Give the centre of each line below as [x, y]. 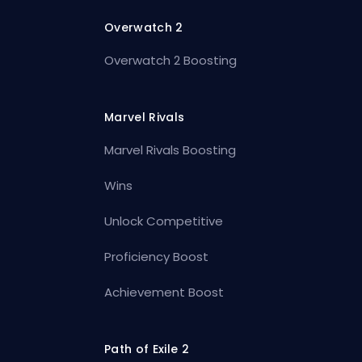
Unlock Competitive [164, 221]
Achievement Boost [164, 292]
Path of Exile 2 [147, 349]
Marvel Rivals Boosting [170, 149]
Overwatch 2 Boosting [171, 60]
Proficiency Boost [157, 256]
